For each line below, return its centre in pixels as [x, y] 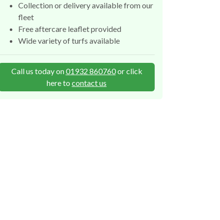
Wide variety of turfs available [69, 41]
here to [59, 83]
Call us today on [38, 71]
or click [129, 71]
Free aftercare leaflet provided [70, 29]
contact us [89, 83]
